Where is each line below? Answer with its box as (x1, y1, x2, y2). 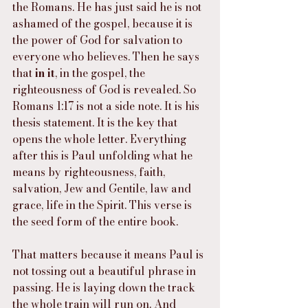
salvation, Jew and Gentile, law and (12, 180, 194, 197)
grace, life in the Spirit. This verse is (12, 197, 195, 214)
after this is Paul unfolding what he (12, 147, 195, 164)
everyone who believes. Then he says (12, 48, 202, 65)
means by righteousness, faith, (12, 164, 168, 181)
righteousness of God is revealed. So (12, 81, 199, 98)
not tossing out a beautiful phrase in (12, 263, 199, 280)
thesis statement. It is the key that (12, 114, 180, 131)
